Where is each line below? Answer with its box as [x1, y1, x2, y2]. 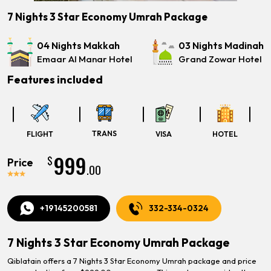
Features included [7, 73, 103, 87]
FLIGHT [27, 129, 53, 139]
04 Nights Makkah [37, 39, 120, 51]
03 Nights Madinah [178, 39, 264, 51]
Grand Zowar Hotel [178, 53, 262, 65]
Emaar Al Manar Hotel [37, 53, 132, 65]
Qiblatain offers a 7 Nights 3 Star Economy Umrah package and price [7, 256, 256, 266]
